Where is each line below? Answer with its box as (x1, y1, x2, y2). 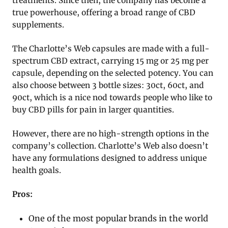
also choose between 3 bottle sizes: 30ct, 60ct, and (12, 80, 204, 91)
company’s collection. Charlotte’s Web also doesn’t (12, 141, 208, 151)
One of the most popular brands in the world (28, 213, 209, 224)
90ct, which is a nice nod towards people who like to (12, 93, 212, 103)
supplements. (12, 20, 64, 30)
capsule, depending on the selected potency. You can (12, 68, 213, 78)
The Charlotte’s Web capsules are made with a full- (12, 44, 210, 54)
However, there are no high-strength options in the (12, 129, 209, 139)
